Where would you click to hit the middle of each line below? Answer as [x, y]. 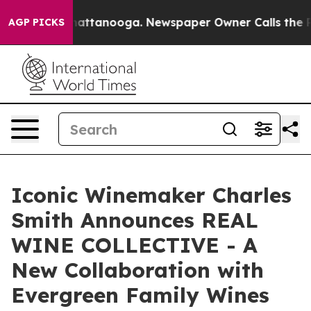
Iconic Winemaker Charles [151, 195]
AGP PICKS [36, 22]
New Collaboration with [137, 270]
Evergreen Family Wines [140, 295]
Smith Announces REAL [135, 220]
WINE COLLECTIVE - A [134, 245]
